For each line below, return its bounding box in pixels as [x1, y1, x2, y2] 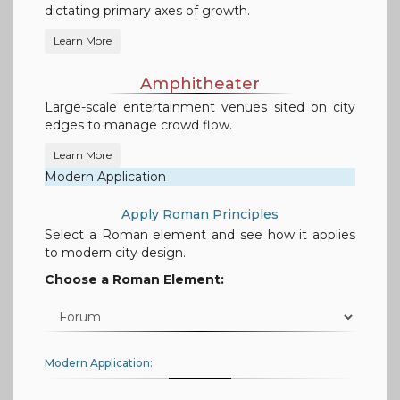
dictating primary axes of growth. [45, 3, 250, 20]
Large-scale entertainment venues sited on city [45, 99, 355, 116]
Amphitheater [140, 74, 260, 95]
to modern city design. [45, 245, 186, 262]
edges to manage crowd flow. [45, 117, 232, 134]
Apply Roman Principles [121, 206, 279, 223]
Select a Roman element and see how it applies [45, 227, 355, 244]
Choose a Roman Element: [45, 271, 224, 288]
